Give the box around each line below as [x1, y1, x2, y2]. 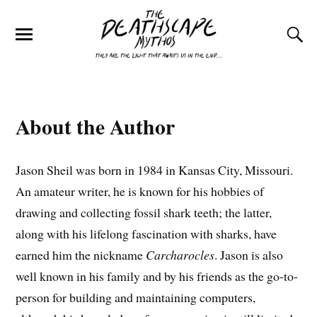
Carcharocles [146, 246, 215, 264]
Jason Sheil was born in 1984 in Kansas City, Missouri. [16, 161, 294, 179]
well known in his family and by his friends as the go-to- [16, 267, 299, 285]
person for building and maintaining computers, [16, 289, 256, 306]
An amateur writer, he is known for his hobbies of [16, 183, 265, 200]
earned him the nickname [16, 246, 146, 264]
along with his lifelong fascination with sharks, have [16, 225, 277, 243]
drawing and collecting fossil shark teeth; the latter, [16, 204, 272, 221]
